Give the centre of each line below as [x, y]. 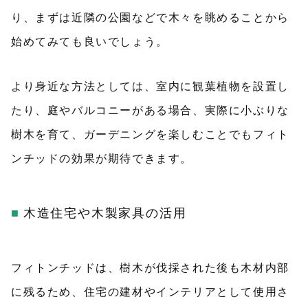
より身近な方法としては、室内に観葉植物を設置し [150, 86]
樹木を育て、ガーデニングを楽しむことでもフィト [150, 134]
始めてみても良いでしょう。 [90, 42]
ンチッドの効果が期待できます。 [102, 158]
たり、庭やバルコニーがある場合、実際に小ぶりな [150, 110]
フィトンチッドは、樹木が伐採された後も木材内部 [150, 268]
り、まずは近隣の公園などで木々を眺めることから [150, 18]
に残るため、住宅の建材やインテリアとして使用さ [150, 292]
